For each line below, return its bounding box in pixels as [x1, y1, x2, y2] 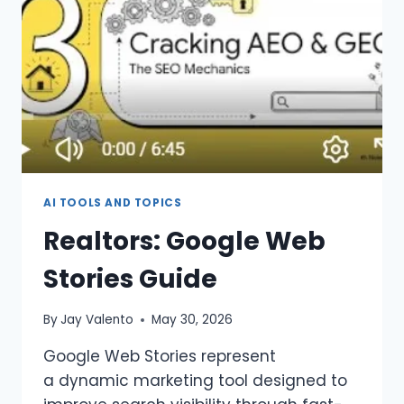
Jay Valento [60, 311, 134, 329]
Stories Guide [43, 261, 217, 297]
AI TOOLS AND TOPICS [43, 195, 182, 210]
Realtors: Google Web [43, 223, 326, 259]
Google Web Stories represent [43, 345, 276, 368]
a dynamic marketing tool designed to [43, 370, 347, 392]
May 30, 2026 [151, 311, 234, 329]
